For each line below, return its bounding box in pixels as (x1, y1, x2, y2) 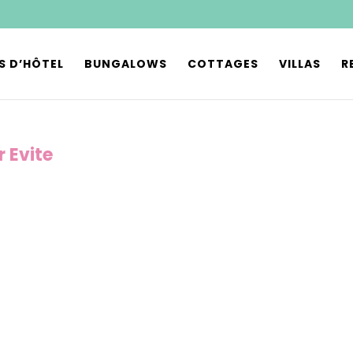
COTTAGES (188, 56, 258, 72)
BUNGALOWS (84, 56, 167, 72)
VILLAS (279, 56, 321, 72)
